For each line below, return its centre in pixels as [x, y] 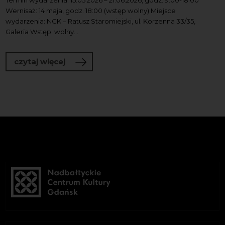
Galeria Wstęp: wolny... [42, 31]
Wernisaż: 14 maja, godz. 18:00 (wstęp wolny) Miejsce [91, 10]
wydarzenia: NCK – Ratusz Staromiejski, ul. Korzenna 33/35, [101, 21]
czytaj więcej [40, 62]
